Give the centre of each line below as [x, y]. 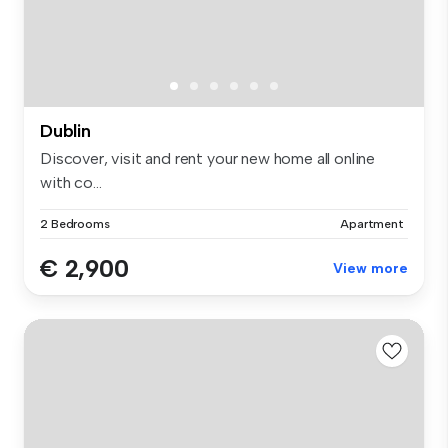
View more [370, 268]
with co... [71, 182]
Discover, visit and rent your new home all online [208, 158]
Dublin [65, 130]
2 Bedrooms [75, 223]
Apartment [372, 223]
